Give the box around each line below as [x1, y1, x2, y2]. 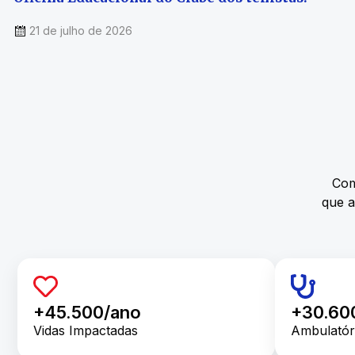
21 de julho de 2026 [29, 24, 132, 38]
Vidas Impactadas [33, 322, 138, 338]
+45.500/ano [33, 301, 141, 323]
